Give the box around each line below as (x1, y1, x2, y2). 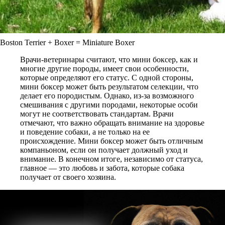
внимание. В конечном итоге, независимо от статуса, (20, 155, 203, 163)
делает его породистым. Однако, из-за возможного (20, 91, 194, 100)
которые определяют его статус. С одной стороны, (20, 73, 193, 82)
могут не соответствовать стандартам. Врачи (20, 109, 174, 118)
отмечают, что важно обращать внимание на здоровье (20, 119, 204, 127)
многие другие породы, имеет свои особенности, (20, 64, 189, 73)
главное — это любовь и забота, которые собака (20, 164, 184, 172)
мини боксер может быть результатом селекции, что (20, 82, 198, 91)
